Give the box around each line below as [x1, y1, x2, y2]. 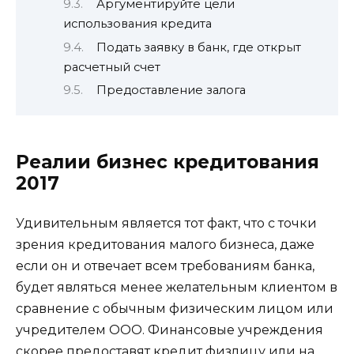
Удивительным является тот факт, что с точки [16, 216, 317, 232]
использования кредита [63, 17, 212, 32]
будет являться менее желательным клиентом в [16, 280, 337, 296]
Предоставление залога [96, 82, 246, 97]
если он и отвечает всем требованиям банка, [16, 258, 314, 274]
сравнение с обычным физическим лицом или [16, 301, 333, 317]
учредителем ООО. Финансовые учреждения [16, 322, 323, 338]
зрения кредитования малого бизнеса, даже [16, 237, 314, 253]
